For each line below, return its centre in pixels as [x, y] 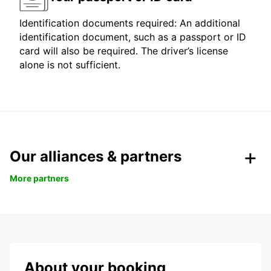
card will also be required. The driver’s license [124, 51]
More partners [39, 178]
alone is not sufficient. [70, 65]
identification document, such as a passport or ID [133, 37]
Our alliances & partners [96, 157]
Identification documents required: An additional [130, 23]
